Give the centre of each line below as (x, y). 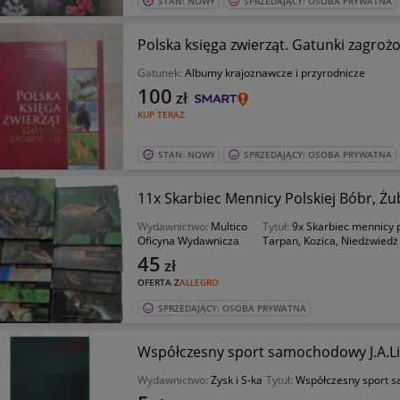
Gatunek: (161, 73)
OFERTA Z (158, 282)
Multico (229, 226)
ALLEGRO (199, 282)
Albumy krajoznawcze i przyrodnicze (275, 73)
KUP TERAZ (161, 114)
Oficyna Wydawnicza (188, 241)
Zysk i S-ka (236, 380)
